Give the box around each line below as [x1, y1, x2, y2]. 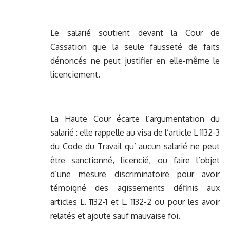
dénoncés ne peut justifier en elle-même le [50, 55, 220, 66]
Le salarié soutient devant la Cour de [50, 28, 220, 39]
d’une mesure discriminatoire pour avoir [50, 169, 220, 180]
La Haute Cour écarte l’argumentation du [50, 113, 220, 124]
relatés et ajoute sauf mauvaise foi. [50, 210, 180, 221]
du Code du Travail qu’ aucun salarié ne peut [50, 141, 220, 152]
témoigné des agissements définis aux [50, 183, 220, 194]
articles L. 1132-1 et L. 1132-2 [50, 197, 152, 207]
